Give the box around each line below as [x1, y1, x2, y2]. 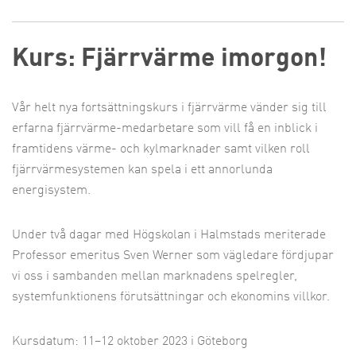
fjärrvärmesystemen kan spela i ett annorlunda [12, 164, 273, 176]
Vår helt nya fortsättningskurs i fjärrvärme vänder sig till [12, 102, 327, 114]
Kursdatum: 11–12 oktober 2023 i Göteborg [12, 335, 248, 348]
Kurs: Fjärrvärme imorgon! [12, 47, 327, 72]
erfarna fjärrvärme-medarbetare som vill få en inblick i [12, 122, 318, 135]
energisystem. [12, 184, 91, 197]
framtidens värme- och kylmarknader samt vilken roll [12, 143, 310, 156]
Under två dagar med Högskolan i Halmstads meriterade [12, 229, 326, 242]
